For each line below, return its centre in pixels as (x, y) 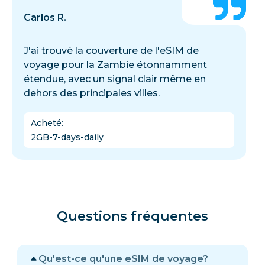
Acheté (46, 123)
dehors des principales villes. (92, 93)
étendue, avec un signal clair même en (115, 79)
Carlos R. (45, 17)
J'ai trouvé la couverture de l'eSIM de (111, 50)
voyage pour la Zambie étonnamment (115, 64)
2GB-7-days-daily (67, 137)
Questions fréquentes (132, 216)
